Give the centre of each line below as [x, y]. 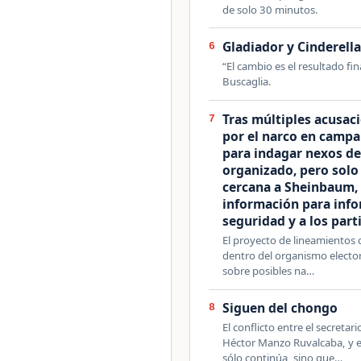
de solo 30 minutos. [271, 9]
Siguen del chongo [280, 308]
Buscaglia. [247, 82]
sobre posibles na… [269, 270]
